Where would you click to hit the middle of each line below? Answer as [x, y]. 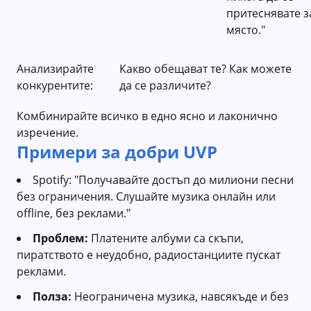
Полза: [52, 296]
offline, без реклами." [74, 213]
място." [246, 30]
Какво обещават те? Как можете [205, 68]
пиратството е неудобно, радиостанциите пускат [149, 254]
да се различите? [165, 85]
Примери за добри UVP [117, 151]
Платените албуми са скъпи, [166, 238]
